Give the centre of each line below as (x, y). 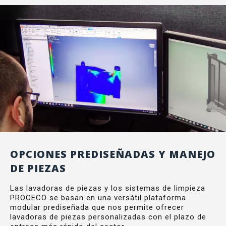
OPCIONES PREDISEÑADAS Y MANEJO (113, 154)
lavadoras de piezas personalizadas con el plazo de (108, 217)
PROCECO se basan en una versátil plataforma (98, 197)
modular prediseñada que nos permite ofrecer (97, 207)
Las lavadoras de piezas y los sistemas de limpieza (108, 188)
